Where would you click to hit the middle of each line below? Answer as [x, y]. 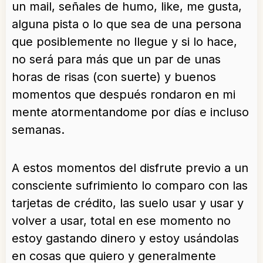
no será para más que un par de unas [116, 60]
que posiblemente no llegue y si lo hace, [124, 42]
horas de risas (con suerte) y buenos [114, 77]
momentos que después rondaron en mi [124, 95]
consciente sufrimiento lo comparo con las [130, 186]
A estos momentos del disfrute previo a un [130, 168]
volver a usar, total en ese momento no [121, 221]
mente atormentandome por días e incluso [130, 112]
